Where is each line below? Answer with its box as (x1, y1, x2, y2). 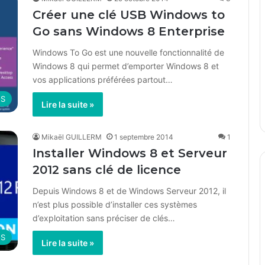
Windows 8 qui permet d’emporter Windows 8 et (33, 61, 219, 71)
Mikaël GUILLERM (41, 132, 102, 141)
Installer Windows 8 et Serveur (33, 146, 227, 160)
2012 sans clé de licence (33, 163, 181, 177)
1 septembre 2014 (114, 132, 173, 141)
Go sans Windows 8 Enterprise (33, 24, 225, 38)
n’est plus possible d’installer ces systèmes (33, 199, 197, 209)
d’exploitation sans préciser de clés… (33, 213, 175, 223)
